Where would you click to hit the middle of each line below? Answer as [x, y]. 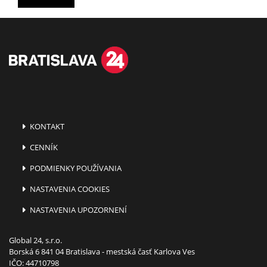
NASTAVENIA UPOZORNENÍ [78, 209]
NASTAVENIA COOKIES [69, 189]
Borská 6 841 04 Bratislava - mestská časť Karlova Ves [102, 251]
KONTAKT [46, 126]
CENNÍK [43, 147]
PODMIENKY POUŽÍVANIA [75, 168]
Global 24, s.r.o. [35, 240]
